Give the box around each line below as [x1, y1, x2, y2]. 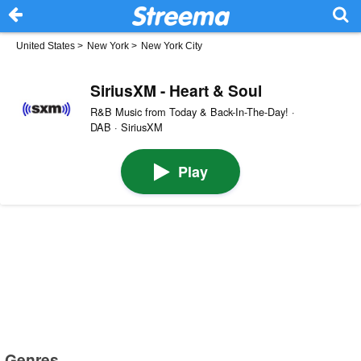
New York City [141, 40, 202, 52]
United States [16, 40, 75, 52]
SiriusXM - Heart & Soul [89, 78, 262, 102]
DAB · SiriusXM [89, 118, 163, 135]
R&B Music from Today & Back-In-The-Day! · [89, 103, 295, 119]
